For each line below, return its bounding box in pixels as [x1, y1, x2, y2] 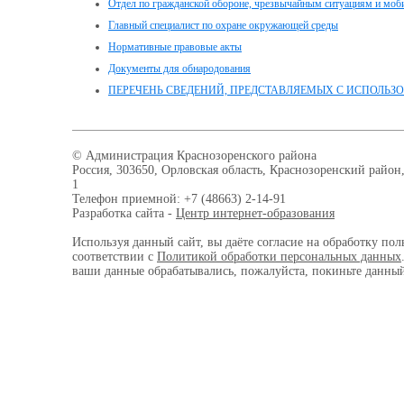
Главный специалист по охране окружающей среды [108, 19, 338, 32]
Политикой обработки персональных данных [157, 250, 401, 263]
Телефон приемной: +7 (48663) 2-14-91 [72, 192, 286, 206]
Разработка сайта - [72, 207, 176, 220]
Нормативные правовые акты [108, 41, 242, 53]
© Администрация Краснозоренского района [72, 149, 317, 162]
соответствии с [72, 250, 157, 263]
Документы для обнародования [108, 62, 251, 75]
